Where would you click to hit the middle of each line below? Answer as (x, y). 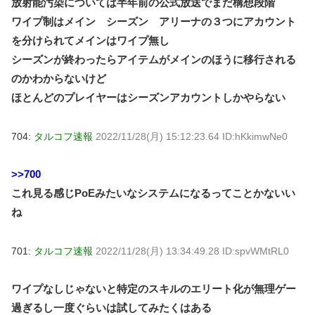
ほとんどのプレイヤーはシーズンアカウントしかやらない (148, 97)
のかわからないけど (59, 78)
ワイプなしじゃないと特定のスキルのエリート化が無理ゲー (154, 288)
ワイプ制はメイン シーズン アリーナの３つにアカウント (154, 21)
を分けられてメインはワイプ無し (90, 40)
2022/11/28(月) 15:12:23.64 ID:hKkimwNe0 (192, 136)
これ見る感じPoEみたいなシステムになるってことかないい (153, 193)
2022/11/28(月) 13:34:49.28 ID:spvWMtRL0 (192, 251)
